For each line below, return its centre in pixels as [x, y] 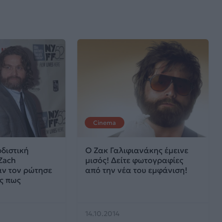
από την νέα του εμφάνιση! [137, 170]
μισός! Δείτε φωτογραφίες [135, 160]
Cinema [105, 123]
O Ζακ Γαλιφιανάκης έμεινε [137, 150]
